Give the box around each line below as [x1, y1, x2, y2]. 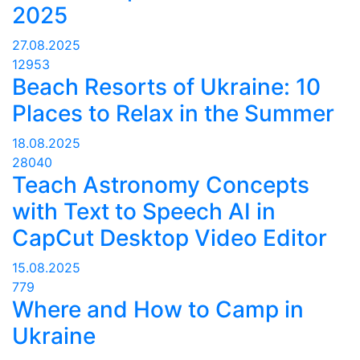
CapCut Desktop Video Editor [12, 224, 327, 252]
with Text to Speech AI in [12, 198, 276, 226]
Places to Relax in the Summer [12, 100, 334, 128]
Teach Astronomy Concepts [12, 171, 309, 199]
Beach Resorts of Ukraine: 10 [12, 73, 321, 101]
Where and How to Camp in [12, 296, 304, 324]
